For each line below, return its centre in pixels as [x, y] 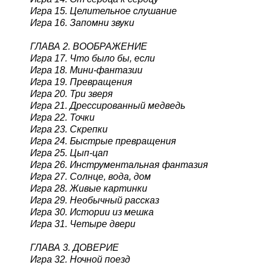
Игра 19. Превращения [81, 82]
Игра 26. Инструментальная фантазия [119, 164]
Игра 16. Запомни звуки [82, 22]
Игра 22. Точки [62, 117]
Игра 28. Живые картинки [88, 188]
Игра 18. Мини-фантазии [86, 70]
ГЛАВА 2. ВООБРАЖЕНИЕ [88, 46]
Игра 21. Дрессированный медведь [107, 105]
